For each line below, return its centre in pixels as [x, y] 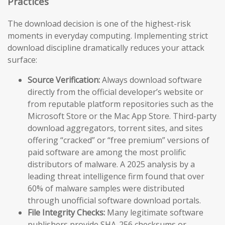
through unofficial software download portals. [114, 201]
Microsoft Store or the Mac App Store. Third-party [122, 116]
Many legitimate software [154, 213]
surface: [22, 60]
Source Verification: [64, 80]
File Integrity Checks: [66, 213]
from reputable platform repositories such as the [121, 104]
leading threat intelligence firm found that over [116, 177]
